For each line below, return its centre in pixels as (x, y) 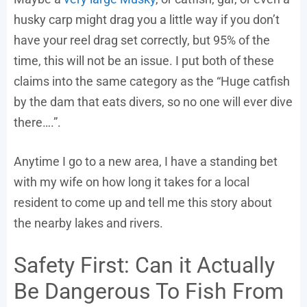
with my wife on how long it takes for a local (132, 182)
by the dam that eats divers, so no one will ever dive (153, 102)
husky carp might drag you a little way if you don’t (147, 20)
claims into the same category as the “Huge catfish (152, 82)
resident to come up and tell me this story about (143, 203)
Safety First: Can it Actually (144, 266)
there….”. (37, 123)
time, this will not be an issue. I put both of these (144, 61)
